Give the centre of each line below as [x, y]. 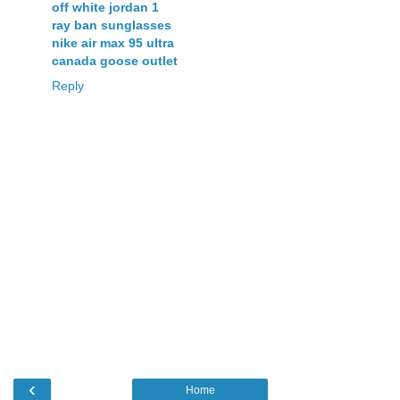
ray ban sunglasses [112, 25]
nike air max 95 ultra [113, 43]
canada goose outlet [115, 61]
